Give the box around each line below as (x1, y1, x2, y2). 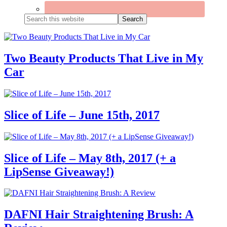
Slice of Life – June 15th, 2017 (4, 108, 160, 122)
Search (24, 13, 46, 22)
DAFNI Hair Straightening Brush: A (4, 208, 194, 221)
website (24, 31, 48, 40)
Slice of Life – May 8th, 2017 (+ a (4, 151, 176, 165)
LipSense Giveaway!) (4, 165, 114, 178)
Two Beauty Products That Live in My (4, 51, 203, 65)
